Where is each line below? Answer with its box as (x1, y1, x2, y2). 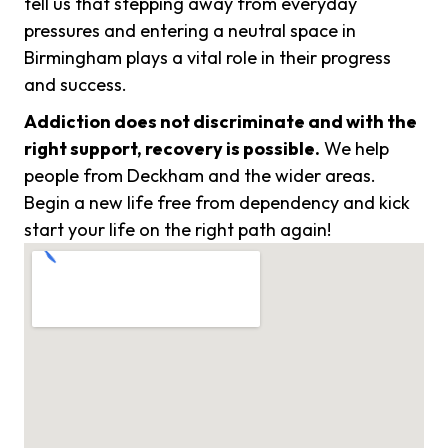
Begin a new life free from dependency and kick (24, 191, 410, 215)
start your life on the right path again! (24, 218, 331, 242)
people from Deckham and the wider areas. (24, 164, 376, 188)
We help (320, 137, 389, 161)
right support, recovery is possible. (24, 137, 320, 161)
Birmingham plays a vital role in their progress (24, 46, 391, 70)
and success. (24, 73, 127, 97)
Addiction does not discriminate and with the (24, 110, 417, 134)
